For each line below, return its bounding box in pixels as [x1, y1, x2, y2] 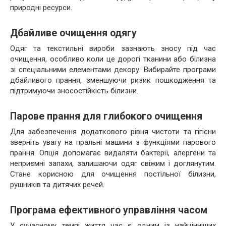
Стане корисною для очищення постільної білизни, [10, 169, 216, 179]
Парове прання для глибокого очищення [10, 110, 202, 123]
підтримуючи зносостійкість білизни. [10, 86, 138, 95]
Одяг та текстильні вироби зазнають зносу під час [10, 44, 216, 53]
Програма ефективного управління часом [10, 204, 207, 216]
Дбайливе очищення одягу [10, 27, 137, 39]
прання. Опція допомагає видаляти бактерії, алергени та [10, 148, 216, 157]
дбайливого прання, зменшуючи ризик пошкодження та [10, 76, 216, 85]
